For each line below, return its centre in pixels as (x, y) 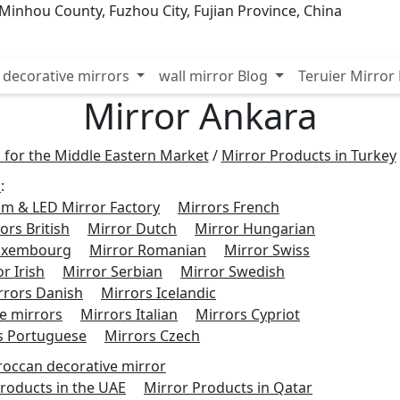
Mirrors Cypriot (248, 314)
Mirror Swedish (233, 271)
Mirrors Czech (152, 335)
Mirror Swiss (267, 250)
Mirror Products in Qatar (228, 387)
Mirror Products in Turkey (308, 155)
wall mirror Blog (216, 75)
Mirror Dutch (132, 228)
